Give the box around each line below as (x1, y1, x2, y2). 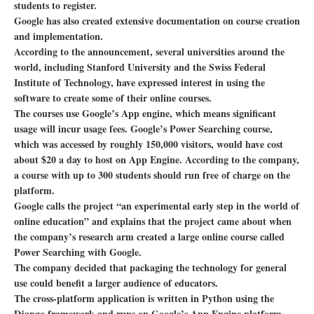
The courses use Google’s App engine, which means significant (14, 105, 276, 121)
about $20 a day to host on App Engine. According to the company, (14, 151, 299, 167)
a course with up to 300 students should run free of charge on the (14, 167, 290, 182)
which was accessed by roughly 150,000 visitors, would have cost (14, 136, 283, 151)
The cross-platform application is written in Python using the (14, 290, 274, 306)
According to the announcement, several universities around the (14, 43, 285, 59)
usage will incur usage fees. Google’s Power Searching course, (14, 121, 273, 136)
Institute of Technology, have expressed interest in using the (14, 74, 265, 90)
